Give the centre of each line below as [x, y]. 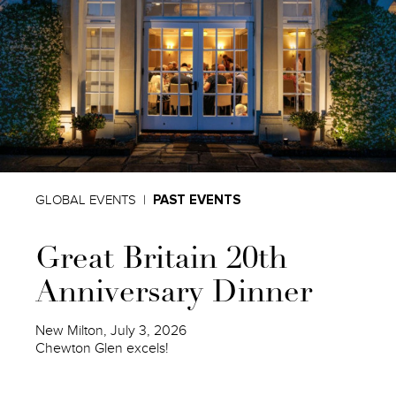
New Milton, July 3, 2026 [111, 331]
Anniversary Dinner [174, 295]
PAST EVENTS [197, 200]
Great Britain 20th [162, 261]
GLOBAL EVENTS [86, 200]
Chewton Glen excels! [103, 348]
